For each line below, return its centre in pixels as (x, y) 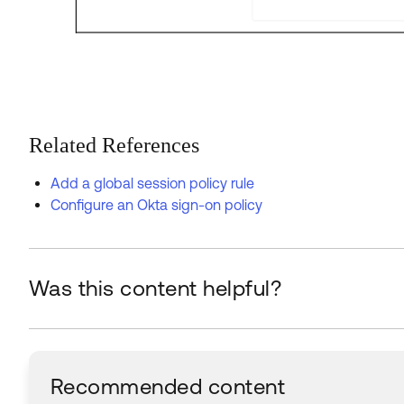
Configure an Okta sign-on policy (156, 205)
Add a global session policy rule (152, 183)
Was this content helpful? (155, 288)
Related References (114, 145)
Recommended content (168, 386)
